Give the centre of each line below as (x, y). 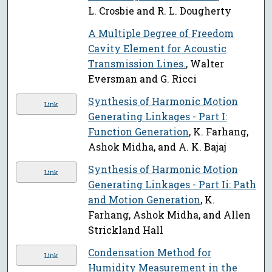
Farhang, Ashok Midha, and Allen (169, 215)
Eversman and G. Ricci (142, 79)
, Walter (205, 64)
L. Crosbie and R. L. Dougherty (159, 11)
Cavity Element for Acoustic (157, 49)
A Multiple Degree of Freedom (161, 33)
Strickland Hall (125, 230)
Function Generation (138, 132)
